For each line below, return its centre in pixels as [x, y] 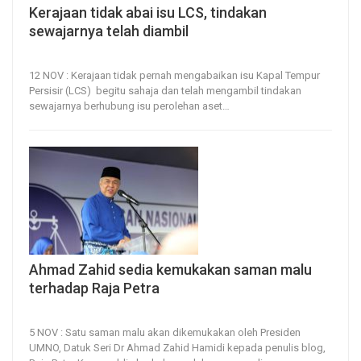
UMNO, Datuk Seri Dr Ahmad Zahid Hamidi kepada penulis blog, [177, 348]
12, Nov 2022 [54, 54]
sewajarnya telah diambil [109, 31]
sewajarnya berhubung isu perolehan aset [126, 106]
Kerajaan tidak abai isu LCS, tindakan [148, 12]
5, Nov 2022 [52, 312]
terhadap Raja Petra [94, 288]
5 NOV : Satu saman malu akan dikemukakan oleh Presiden [165, 333]
